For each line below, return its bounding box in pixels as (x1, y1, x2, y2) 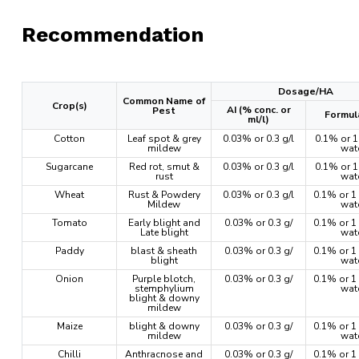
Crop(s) (51, 99, 87, 112)
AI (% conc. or (226, 103, 291, 116)
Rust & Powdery (127, 188, 200, 201)
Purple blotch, (132, 272, 196, 285)
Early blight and (127, 216, 200, 229)
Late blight (139, 226, 188, 239)
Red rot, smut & (128, 160, 200, 173)
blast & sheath (131, 244, 197, 257)
